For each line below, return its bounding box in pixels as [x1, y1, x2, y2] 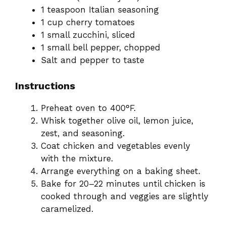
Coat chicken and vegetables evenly [41, 140, 190, 151]
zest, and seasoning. [41, 128, 125, 138]
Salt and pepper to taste [41, 55, 144, 66]
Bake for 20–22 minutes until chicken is [41, 178, 205, 189]
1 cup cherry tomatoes [41, 17, 135, 28]
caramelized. [41, 203, 93, 214]
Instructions [15, 79, 75, 92]
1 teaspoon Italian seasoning [41, 5, 159, 15]
